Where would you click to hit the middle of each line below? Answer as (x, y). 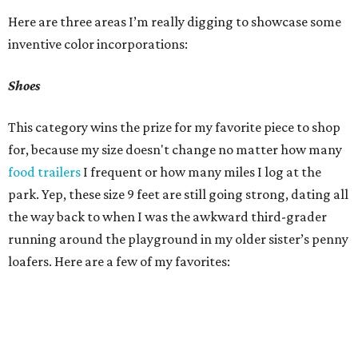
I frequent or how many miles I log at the (201, 172)
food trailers (44, 172)
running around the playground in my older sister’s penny (178, 239)
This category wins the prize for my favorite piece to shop (174, 127)
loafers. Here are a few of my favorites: (119, 261)
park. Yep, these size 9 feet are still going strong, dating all (178, 194)
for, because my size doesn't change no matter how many (175, 149)
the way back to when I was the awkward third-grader (167, 217)
